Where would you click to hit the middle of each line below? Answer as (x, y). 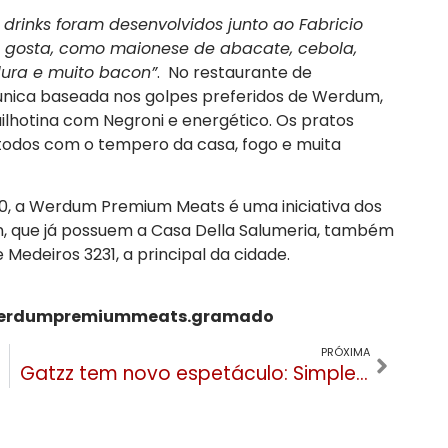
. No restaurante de (234, 72)
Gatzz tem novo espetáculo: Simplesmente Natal (361, 373)
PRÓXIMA (345, 351)
